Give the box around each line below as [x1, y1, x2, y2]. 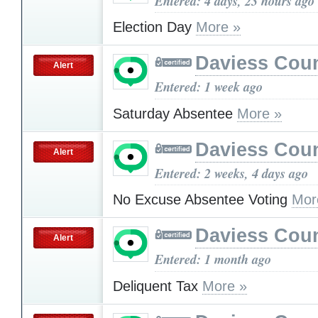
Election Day [113, 19, 196, 35]
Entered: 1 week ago [155, 77, 263, 97]
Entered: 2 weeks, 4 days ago [155, 163, 308, 182]
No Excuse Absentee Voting [113, 192, 292, 208]
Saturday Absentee [113, 105, 237, 121]
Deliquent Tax [113, 278, 202, 294]
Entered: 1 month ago [155, 250, 271, 269]
